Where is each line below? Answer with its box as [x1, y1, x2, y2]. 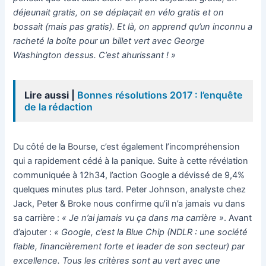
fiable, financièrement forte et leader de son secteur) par [13, 240, 245, 252]
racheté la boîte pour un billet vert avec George [13, 35, 205, 46]
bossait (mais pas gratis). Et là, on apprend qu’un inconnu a [13, 21, 253, 32]
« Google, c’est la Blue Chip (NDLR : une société [54, 226, 248, 237]
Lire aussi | [24, 88, 78, 101]
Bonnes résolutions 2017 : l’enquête [77, 88, 243, 101]
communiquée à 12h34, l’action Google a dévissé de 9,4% [13, 169, 245, 180]
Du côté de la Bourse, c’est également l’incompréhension [13, 141, 240, 152]
